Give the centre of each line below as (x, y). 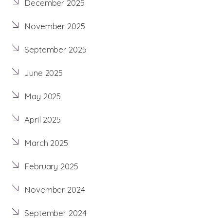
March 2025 (46, 143)
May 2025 (43, 96)
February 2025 (51, 166)
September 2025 (55, 50)
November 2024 (55, 190)
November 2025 (55, 26)
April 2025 (43, 120)
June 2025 (44, 73)
